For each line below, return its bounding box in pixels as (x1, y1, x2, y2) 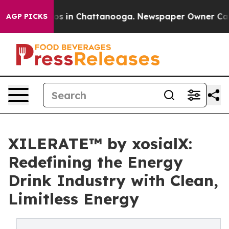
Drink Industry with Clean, (8, 171, 218, 190)
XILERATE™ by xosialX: (8, 134, 192, 153)
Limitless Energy (8, 189, 139, 209)
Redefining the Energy (8, 152, 183, 172)
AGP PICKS (6, 12, 48, 21)
